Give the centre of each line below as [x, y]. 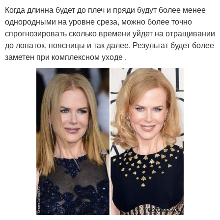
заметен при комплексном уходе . [66, 56]
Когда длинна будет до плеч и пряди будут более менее [105, 9]
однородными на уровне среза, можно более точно [98, 21]
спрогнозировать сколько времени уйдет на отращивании [110, 33]
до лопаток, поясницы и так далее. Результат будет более [110, 45]
